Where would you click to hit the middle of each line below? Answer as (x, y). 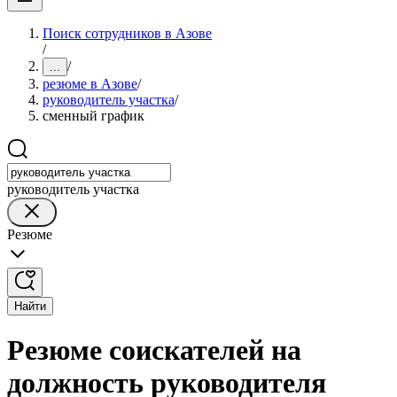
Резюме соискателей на (154, 350)
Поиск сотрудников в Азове (127, 33)
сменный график (93, 116)
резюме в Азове (90, 84)
